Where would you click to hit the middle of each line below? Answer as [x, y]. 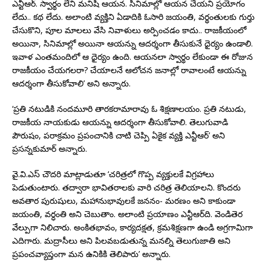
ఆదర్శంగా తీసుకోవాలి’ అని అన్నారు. [74, 83]
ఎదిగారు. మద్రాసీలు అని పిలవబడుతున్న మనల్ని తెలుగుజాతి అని [121, 240]
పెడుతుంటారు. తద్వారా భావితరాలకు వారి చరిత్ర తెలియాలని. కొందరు [126, 187]
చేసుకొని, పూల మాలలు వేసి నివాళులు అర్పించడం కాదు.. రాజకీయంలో [129, 30]
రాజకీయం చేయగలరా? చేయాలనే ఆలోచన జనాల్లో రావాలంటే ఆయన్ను [129, 70]
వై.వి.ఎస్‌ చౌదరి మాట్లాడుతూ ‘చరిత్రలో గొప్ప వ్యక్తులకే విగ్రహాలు [113, 174]
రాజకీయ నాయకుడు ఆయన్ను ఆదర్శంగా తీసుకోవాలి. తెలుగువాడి [120, 122]
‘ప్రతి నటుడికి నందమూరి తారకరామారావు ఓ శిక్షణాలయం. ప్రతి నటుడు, [129, 108]
